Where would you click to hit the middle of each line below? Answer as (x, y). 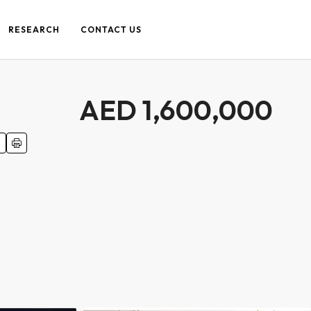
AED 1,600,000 (176, 110)
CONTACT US (111, 30)
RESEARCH (34, 30)
